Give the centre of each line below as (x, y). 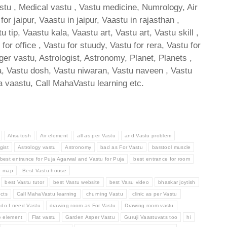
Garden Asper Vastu (90, 217)
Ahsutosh (19, 136)
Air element (54, 136)
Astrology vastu (37, 147)
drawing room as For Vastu (83, 206)
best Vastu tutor (25, 182)
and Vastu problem (148, 136)
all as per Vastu (97, 136)
